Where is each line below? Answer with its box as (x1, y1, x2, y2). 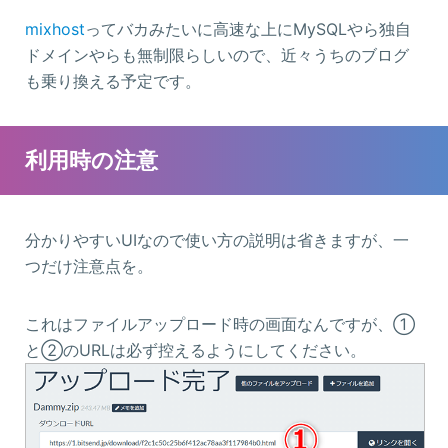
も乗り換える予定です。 (25, 71, 201, 92)
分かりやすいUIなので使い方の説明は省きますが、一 (25, 230, 409, 251)
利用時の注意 (25, 147, 158, 174)
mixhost (25, 19, 85, 40)
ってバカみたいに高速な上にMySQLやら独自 (85, 19, 411, 40)
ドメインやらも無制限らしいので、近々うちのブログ (25, 45, 409, 66)
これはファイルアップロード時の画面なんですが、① (25, 314, 415, 335)
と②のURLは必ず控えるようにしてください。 (25, 340, 366, 361)
